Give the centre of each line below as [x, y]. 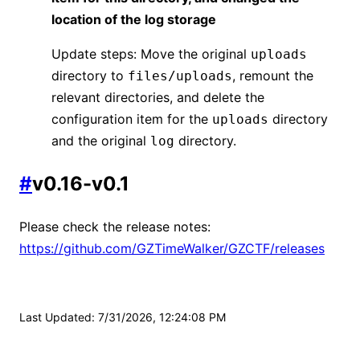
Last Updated [55, 317]
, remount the [273, 76]
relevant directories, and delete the [158, 98]
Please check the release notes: [115, 226]
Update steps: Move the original [151, 54]
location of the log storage [134, 20]
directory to [90, 76]
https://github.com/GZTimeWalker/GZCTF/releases [172, 248]
